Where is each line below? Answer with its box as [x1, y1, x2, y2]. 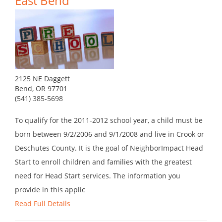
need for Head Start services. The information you [15, 171, 180, 181]
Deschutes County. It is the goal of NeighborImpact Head [15, 143, 203, 153]
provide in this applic [15, 185, 85, 195]
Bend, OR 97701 [15, 84, 67, 94]
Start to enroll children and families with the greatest [15, 157, 192, 167]
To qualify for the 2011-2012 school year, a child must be [15, 115, 203, 125]
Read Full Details [15, 199, 70, 209]
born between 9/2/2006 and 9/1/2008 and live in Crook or [15, 129, 204, 139]
